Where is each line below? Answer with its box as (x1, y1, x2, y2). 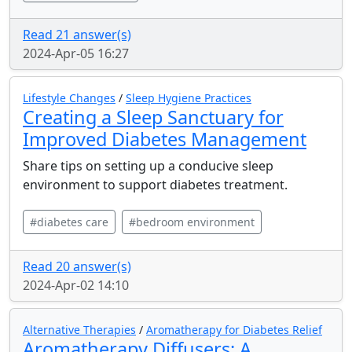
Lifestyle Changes (23, 90, 115, 105)
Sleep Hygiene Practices (126, 90, 251, 105)
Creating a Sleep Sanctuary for (23, 104, 284, 130)
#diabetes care (30, 214, 108, 229)
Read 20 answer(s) (23, 258, 131, 275)
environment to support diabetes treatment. (23, 176, 288, 193)
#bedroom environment (129, 214, 255, 229)
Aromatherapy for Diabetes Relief (146, 322, 322, 337)
